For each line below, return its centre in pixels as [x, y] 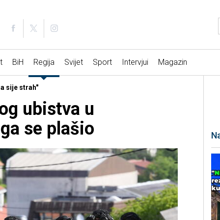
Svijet [73, 62]
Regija [44, 62]
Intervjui [135, 62]
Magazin [172, 62]
